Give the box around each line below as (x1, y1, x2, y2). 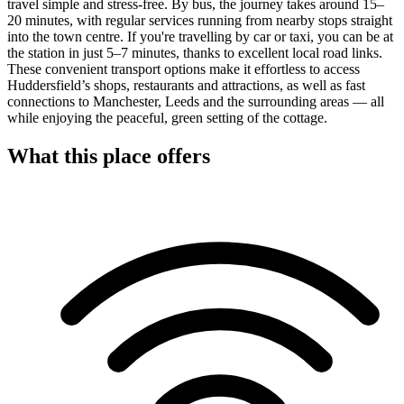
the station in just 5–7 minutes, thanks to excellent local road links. (7, 44, 382, 60)
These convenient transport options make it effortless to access (7, 60, 360, 77)
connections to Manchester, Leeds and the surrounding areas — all (7, 93, 384, 109)
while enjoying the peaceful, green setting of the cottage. (7, 109, 327, 125)
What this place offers (7, 143, 210, 168)
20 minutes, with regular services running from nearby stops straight (7, 12, 392, 28)
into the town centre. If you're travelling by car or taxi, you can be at (7, 28, 393, 44)
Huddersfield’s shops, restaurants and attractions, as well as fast (7, 77, 365, 93)
